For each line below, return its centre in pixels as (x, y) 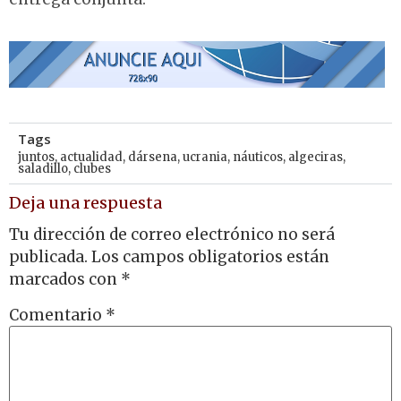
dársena (153, 157)
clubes (92, 169)
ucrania (205, 157)
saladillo (43, 169)
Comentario (57, 315)
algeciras (316, 157)
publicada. (48, 256)
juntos (36, 157)
